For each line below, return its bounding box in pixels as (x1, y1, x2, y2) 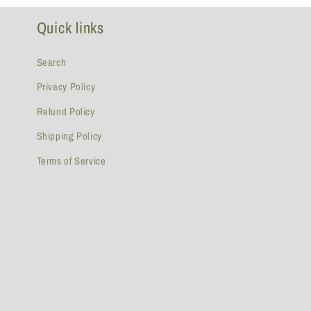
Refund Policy (36, 104, 95, 119)
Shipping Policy (36, 129, 102, 144)
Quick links (36, 17, 104, 38)
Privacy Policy (36, 80, 96, 94)
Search (36, 55, 67, 69)
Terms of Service (36, 153, 106, 168)
